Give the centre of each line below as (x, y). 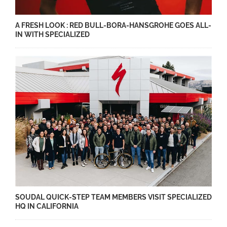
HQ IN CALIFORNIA (47, 206)
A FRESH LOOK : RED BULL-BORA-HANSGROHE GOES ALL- (113, 26)
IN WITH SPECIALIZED (52, 35)
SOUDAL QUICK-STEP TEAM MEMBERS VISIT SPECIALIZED (113, 197)
